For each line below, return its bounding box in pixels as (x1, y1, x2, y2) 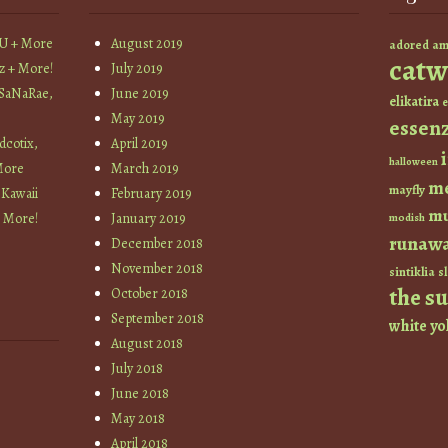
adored (389, 37, 429, 54)
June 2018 (111, 384, 170, 404)
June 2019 (111, 84, 170, 104)
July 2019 (111, 59, 164, 79)
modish (389, 210, 425, 226)
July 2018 (111, 359, 164, 379)
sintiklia (389, 263, 435, 281)
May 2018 (111, 409, 166, 429)
